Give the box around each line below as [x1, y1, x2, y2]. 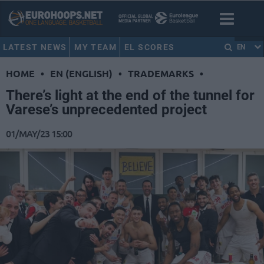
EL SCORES [124, 42, 175, 52]
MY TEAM [74, 42, 117, 52]
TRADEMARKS [128, 67, 194, 80]
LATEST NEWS [3, 42, 67, 52]
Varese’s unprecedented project [6, 101, 207, 118]
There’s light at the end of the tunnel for [6, 87, 255, 104]
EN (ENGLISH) [50, 67, 113, 80]
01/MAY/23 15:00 [6, 127, 72, 140]
